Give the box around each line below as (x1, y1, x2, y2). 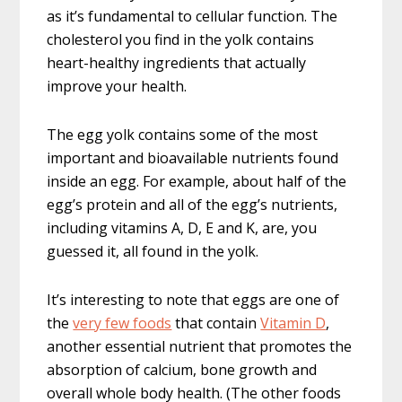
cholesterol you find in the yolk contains (47, 30, 315, 50)
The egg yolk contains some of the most (47, 125, 319, 145)
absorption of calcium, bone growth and (47, 360, 318, 380)
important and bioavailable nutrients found (47, 148, 339, 169)
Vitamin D (260, 313, 327, 334)
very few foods (73, 313, 172, 334)
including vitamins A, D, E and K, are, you (47, 218, 318, 239)
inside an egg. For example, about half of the (47, 171, 347, 192)
